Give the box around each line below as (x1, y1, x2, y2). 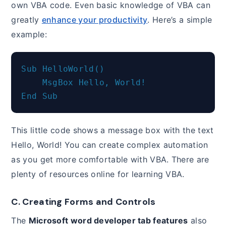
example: (11, 29, 47, 40)
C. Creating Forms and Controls (11, 196, 156, 208)
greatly (11, 15, 42, 25)
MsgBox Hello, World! (21, 78, 146, 88)
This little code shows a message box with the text (11, 125, 214, 136)
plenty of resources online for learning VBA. (11, 169, 185, 180)
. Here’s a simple (147, 15, 212, 25)
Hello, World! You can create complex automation (11, 140, 208, 150)
